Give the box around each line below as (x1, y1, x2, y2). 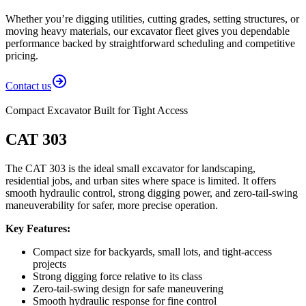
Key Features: (5, 222, 70, 234)
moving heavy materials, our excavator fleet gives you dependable (5, 25, 290, 37)
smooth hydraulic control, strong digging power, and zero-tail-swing (5, 186, 298, 199)
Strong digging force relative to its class (33, 270, 202, 282)
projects (33, 258, 66, 270)
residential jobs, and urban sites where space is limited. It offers (5, 174, 276, 186)
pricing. (5, 49, 38, 61)
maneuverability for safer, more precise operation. (5, 199, 218, 211)
